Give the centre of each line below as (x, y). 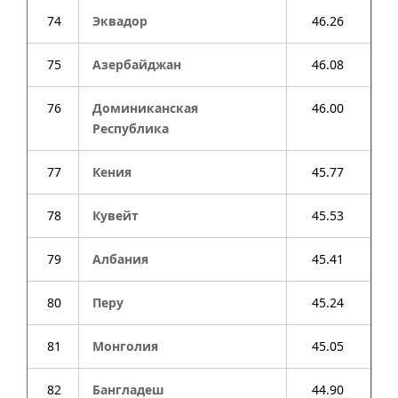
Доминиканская (145, 108)
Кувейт (115, 215)
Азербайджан (137, 64)
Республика (131, 128)
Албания (120, 259)
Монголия (125, 346)
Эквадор (120, 21)
